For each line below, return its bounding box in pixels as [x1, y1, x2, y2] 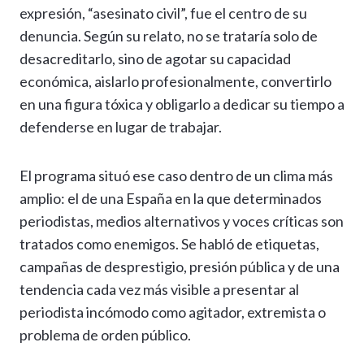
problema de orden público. [19, 326, 191, 344]
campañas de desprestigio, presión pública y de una [19, 258, 340, 276]
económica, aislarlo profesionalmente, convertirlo [19, 72, 331, 91]
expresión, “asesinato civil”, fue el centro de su [19, 4, 307, 23]
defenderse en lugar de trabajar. [19, 118, 222, 136]
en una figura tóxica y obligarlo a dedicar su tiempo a [19, 95, 344, 114]
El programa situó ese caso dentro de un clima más [19, 167, 333, 185]
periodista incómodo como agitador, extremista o [19, 303, 326, 322]
